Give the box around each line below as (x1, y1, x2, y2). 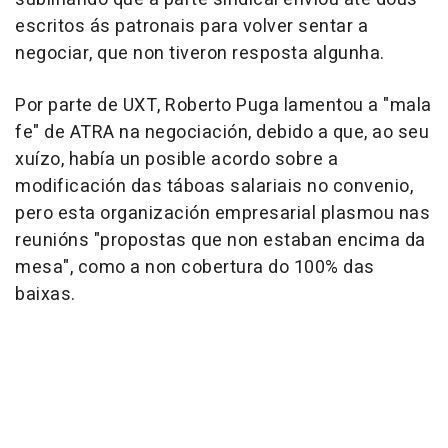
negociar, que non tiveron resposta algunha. (15, 40, 385, 67)
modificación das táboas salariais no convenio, (15, 173, 413, 200)
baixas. (15, 281, 76, 308)
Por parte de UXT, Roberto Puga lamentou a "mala (15, 92, 432, 119)
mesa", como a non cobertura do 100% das (15, 254, 375, 281)
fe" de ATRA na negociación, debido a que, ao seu (15, 119, 429, 146)
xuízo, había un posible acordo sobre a (15, 146, 338, 173)
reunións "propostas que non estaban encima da (15, 227, 426, 254)
